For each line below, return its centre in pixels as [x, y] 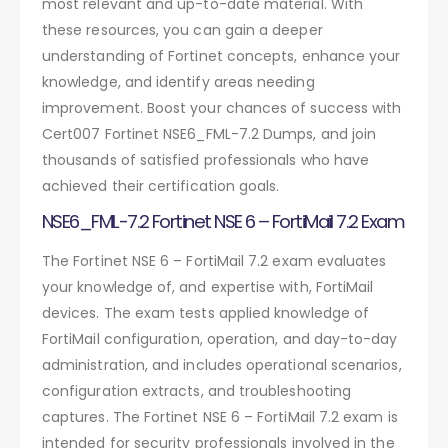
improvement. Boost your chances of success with [222, 107]
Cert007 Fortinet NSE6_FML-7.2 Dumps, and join [209, 133]
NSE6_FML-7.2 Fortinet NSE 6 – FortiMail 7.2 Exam [223, 221]
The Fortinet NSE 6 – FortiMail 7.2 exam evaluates [214, 260]
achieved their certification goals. [161, 185]
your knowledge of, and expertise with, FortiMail [208, 286]
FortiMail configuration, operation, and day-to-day [220, 338]
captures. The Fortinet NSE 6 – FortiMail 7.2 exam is [220, 416]
